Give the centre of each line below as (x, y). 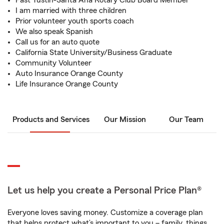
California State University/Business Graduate (94, 52)
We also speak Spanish (54, 31)
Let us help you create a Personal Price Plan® (104, 190)
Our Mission (125, 119)
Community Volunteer (53, 63)
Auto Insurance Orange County (69, 73)
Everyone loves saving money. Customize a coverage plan (105, 212)
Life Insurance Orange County (67, 84)
